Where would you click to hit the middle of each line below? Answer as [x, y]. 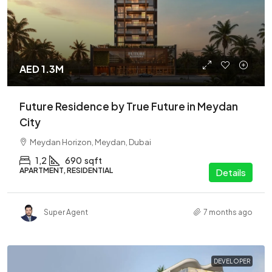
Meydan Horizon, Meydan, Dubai [90, 142]
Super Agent [66, 212]
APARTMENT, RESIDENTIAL [66, 170]
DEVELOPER [232, 261]
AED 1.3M [42, 69]
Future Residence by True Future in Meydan [129, 106]
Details [231, 172]
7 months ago [228, 212]
